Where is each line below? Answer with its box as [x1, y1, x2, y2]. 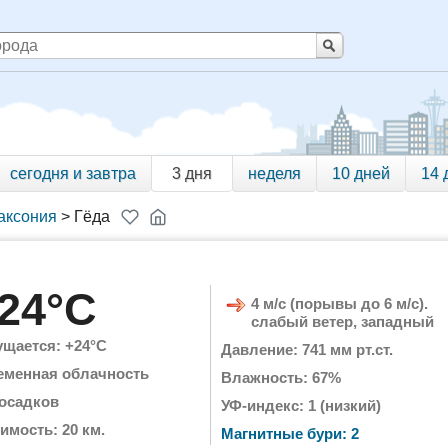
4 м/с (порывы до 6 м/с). [251, 295, 428, 312]
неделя [248, 165, 301, 182]
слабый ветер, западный [251, 313, 434, 330]
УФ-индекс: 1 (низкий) [221, 397, 381, 414]
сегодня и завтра [10, 165, 136, 182]
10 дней [332, 165, 390, 182]
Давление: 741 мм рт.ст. [221, 341, 393, 358]
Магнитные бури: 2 [221, 425, 359, 442]
